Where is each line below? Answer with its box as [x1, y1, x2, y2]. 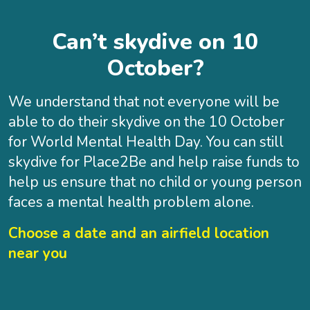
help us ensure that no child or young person [8, 172, 302, 192]
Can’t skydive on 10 [52, 27, 258, 57]
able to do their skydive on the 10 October [8, 112, 284, 132]
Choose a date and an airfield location [8, 224, 269, 244]
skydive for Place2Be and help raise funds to [8, 152, 300, 172]
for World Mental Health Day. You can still [8, 132, 284, 152]
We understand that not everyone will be [8, 92, 280, 112]
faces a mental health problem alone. [8, 192, 254, 212]
